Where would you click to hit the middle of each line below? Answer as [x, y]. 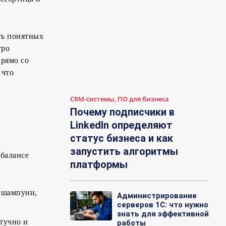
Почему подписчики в [123, 112]
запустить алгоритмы [124, 152]
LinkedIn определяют [122, 125]
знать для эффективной [163, 214]
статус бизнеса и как [122, 138]
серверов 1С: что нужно [162, 205]
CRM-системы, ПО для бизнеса [120, 99]
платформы [99, 165]
